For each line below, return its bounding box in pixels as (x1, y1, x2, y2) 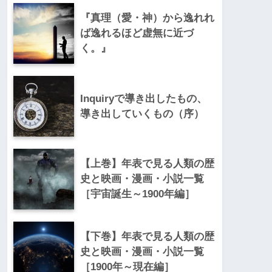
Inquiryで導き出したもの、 (80, 93, 207, 105)
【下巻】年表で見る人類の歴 (80, 231, 214, 243)
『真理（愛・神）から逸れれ (80, 12, 214, 24)
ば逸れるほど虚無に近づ (80, 27, 194, 39)
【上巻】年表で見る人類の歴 (80, 158, 214, 170)
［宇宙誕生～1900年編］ (80, 188, 195, 200)
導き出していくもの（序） (80, 108, 204, 120)
